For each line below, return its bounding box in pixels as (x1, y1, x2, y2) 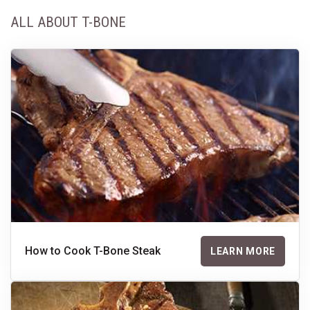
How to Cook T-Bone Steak (25, 244, 161, 257)
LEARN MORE (210, 246, 275, 257)
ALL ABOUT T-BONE (10, 14, 126, 30)
